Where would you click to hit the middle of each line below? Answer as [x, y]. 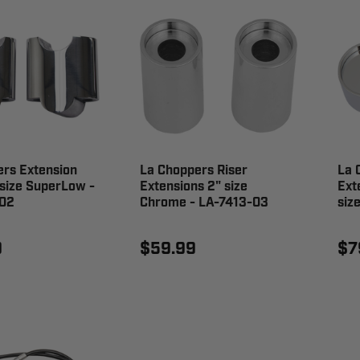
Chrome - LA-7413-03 [204, 202]
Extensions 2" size [193, 186]
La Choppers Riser [193, 170]
